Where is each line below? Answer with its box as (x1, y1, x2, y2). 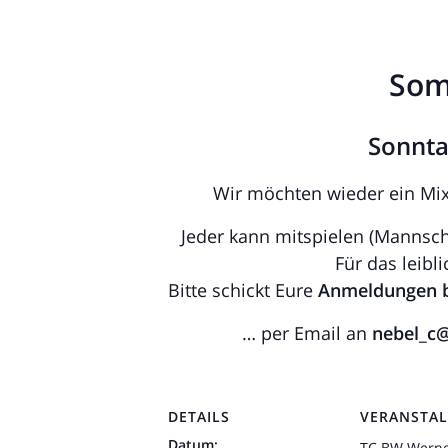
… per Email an (241, 320, 372, 345)
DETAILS (168, 406, 230, 426)
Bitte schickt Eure (168, 277, 318, 302)
